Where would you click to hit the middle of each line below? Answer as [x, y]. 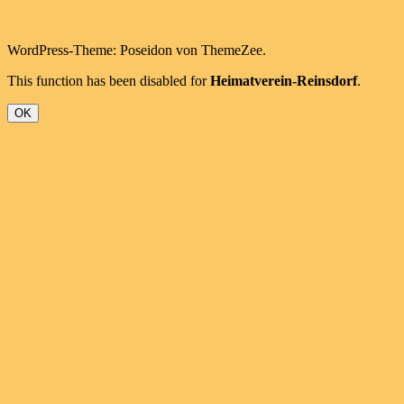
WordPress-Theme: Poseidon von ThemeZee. [137, 50]
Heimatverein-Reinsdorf [284, 81]
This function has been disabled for [109, 81]
